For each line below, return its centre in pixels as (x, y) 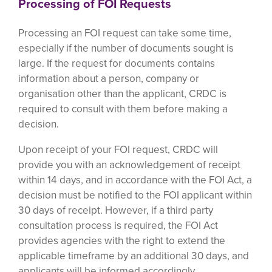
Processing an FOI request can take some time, (125, 33)
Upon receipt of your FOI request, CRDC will (118, 149)
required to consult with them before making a (123, 109)
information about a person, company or (109, 78)
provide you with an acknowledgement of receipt (129, 165)
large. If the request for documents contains (117, 63)
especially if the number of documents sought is (126, 48)
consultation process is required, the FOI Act (118, 225)
